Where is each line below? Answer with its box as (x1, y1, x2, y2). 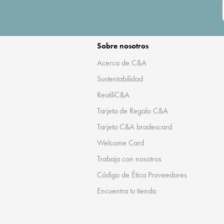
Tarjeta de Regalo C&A (97, 105, 168, 116)
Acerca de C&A (97, 57, 147, 68)
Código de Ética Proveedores (97, 169, 187, 180)
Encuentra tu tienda (97, 185, 156, 196)
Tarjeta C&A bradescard (97, 121, 172, 132)
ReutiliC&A (97, 89, 130, 100)
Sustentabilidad (97, 73, 143, 84)
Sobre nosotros (97, 40, 149, 51)
